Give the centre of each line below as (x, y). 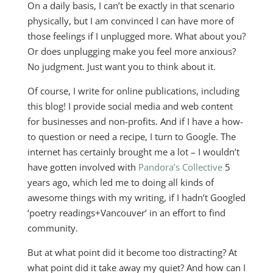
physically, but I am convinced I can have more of (130, 21)
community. (52, 228)
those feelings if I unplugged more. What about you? (136, 36)
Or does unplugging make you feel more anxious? (131, 51)
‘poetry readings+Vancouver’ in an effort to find (126, 213)
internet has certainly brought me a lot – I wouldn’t (133, 152)
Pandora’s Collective (180, 167)
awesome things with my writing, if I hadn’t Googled (136, 197)
